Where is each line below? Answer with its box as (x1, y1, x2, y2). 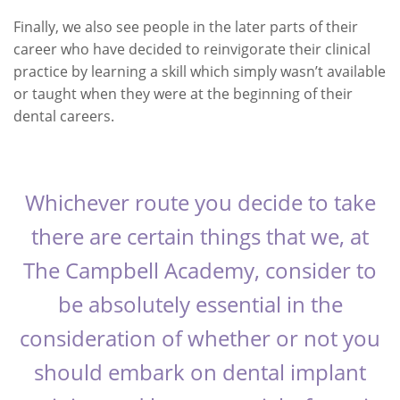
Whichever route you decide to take (24, 187, 376, 217)
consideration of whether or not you (20, 323, 380, 353)
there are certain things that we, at (31, 221, 369, 251)
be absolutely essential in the (57, 289, 343, 319)
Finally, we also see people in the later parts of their (13, 17, 358, 37)
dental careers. (13, 106, 114, 126)
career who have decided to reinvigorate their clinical (13, 39, 371, 59)
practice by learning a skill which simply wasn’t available (13, 62, 386, 81)
